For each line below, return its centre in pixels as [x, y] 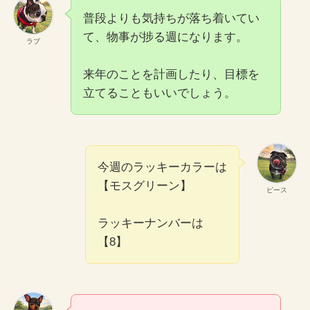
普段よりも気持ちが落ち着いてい [171, 18]
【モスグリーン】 [145, 185]
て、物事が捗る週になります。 [165, 37]
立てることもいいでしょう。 [159, 93]
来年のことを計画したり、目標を [171, 74]
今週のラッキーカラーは [163, 167]
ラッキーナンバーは [151, 223]
